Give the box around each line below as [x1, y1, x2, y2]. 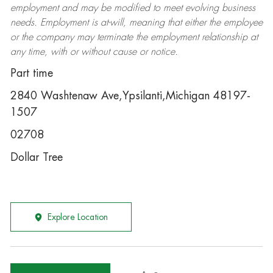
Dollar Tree [10, 152, 63, 163]
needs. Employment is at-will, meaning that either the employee [10, 18, 263, 27]
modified [113, 3, 150, 13]
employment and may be [10, 3, 114, 13]
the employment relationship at [132, 32, 258, 42]
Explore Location [47, 213, 108, 221]
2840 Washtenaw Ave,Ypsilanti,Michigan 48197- [10, 90, 250, 101]
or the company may [10, 32, 97, 42]
